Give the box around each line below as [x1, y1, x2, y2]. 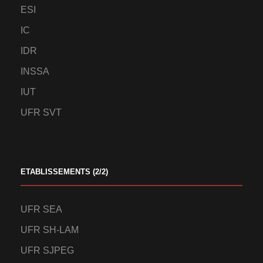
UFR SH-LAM [21, 225, 79, 235]
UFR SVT [21, 107, 62, 117]
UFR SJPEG [21, 245, 74, 255]
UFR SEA [21, 204, 62, 214]
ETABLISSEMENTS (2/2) [21, 167, 108, 176]
